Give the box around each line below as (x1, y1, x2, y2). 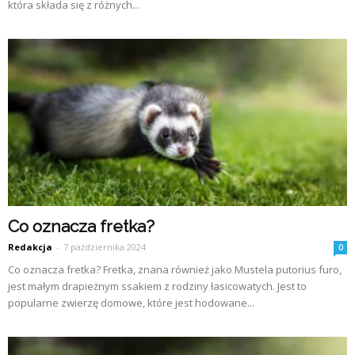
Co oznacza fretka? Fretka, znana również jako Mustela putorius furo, (8, 262, 342, 277)
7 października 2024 (63, 241, 146, 254)
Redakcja (8, 241, 52, 254)
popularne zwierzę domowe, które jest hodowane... (8, 296, 254, 311)
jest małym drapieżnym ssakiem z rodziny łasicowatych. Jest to (8, 279, 307, 294)
